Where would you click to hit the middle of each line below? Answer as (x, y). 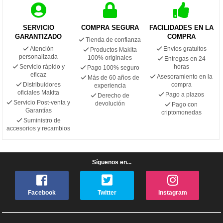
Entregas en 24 (185, 58)
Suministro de (42, 120)
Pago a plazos (185, 94)
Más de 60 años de (113, 77)
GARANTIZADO (39, 36)
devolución (110, 103)
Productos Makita (113, 50)
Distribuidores (42, 84)
